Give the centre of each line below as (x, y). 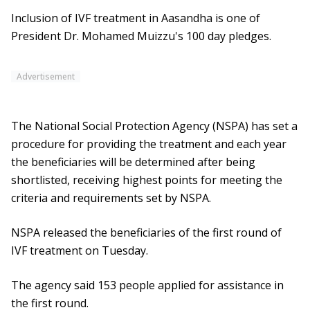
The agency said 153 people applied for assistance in (147, 285)
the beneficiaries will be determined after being (133, 162)
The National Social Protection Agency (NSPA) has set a (154, 126)
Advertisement (46, 77)
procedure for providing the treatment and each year (149, 144)
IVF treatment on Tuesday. (80, 251)
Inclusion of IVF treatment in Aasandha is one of (136, 18)
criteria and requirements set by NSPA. (111, 198)
